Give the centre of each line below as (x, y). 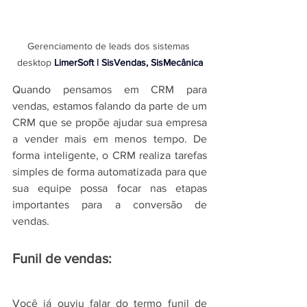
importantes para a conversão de (110, 204)
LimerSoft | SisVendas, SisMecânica (128, 62)
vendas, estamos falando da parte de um (110, 106)
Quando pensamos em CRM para (110, 89)
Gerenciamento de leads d (83, 46)
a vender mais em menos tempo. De (110, 138)
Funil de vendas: (62, 258)
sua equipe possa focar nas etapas (110, 188)
